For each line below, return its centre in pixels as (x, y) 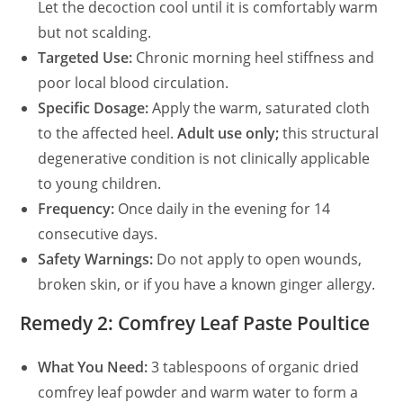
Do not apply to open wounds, (258, 259)
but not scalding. (95, 32)
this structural (329, 133)
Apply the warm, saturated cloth (260, 107)
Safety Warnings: (96, 259)
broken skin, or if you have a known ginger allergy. (207, 284)
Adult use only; (228, 133)
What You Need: (93, 367)
